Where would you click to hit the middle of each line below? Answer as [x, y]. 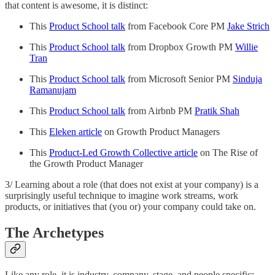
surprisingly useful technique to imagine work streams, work [122, 195]
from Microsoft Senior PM [179, 79]
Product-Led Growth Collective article [123, 152]
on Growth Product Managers [161, 131]
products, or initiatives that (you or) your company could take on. [130, 206]
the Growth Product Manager [86, 163]
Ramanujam [53, 90]
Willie [246, 47]
